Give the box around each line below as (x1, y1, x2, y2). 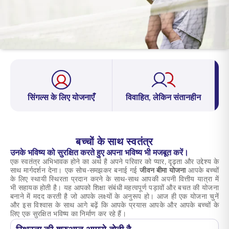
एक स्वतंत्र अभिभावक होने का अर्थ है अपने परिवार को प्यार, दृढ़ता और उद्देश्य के (10, 158, 219, 166)
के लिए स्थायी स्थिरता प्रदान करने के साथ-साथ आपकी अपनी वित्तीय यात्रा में (10, 176, 219, 183)
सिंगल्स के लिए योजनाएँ (28, 94, 95, 102)
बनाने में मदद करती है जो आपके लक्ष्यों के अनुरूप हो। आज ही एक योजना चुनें (10, 193, 219, 200)
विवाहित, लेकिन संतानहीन (126, 94, 201, 102)
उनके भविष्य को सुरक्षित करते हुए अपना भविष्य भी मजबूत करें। (10, 149, 189, 157)
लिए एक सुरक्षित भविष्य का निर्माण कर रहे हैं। (10, 211, 127, 218)
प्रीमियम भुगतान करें (143, 34, 194, 41)
